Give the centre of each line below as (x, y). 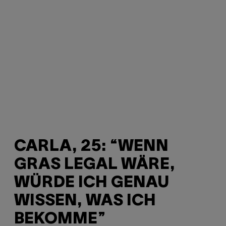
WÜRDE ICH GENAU (92, 183)
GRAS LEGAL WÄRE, (95, 165)
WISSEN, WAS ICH (85, 201)
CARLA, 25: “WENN (91, 147)
